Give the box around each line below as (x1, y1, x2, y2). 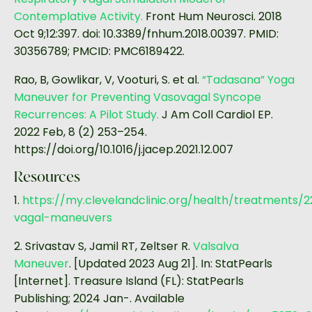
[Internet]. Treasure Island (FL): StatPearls (14, 273, 244, 290)
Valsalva (193, 238, 239, 255)
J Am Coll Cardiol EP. (162, 107, 273, 123)
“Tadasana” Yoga (202, 72, 295, 88)
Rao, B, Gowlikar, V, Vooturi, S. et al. (14, 72, 199, 88)
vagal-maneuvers (14, 210, 112, 226)
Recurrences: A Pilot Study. (14, 107, 159, 123)
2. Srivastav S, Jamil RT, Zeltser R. (14, 238, 190, 255)
